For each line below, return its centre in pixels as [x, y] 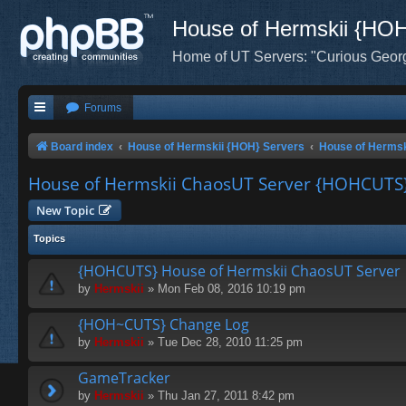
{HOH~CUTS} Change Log [164, 325]
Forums [103, 108]
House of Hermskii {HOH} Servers [217, 147]
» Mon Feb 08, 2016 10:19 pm [225, 289]
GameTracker [124, 378]
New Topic [65, 211]
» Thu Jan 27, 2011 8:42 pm [219, 396]
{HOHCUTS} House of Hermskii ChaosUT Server [239, 271]
